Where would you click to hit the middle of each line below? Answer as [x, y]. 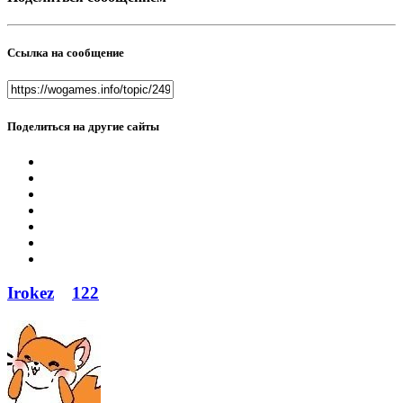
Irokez [31, 293]
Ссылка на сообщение [66, 53]
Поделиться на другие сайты [83, 126]
